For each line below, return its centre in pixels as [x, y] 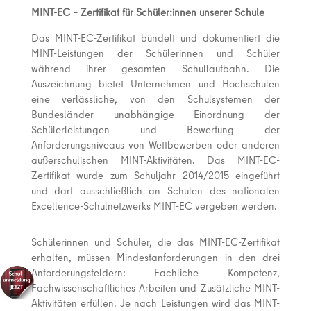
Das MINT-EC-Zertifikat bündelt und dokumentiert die [155, 38]
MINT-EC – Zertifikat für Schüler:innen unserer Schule [148, 12]
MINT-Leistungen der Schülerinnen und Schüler [155, 53]
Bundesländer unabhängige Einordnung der [155, 114]
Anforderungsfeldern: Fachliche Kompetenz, [155, 272]
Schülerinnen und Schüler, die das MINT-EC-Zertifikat [155, 242]
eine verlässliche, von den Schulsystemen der [155, 99]
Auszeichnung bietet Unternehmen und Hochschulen [155, 84]
